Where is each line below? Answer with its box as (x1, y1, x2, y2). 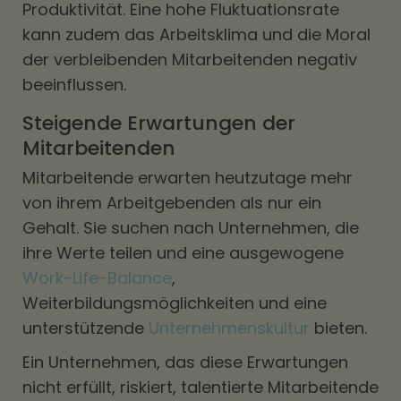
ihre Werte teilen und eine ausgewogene (22, 242, 344, 264)
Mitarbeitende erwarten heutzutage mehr (22, 166, 353, 189)
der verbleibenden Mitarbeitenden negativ (22, 48, 357, 71)
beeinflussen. (22, 73, 126, 96)
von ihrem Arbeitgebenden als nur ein (22, 192, 321, 214)
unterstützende (22, 317, 149, 339)
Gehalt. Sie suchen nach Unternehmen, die (22, 217, 359, 239)
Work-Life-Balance (22, 267, 172, 289)
